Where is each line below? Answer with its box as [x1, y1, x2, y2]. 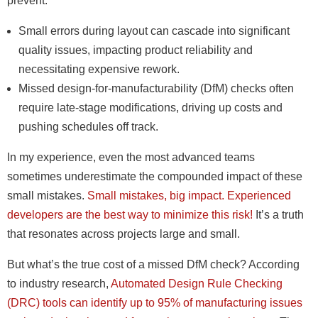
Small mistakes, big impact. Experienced [87, 190, 291, 202]
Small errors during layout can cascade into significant [18, 25, 290, 37]
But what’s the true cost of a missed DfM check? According [7, 258, 300, 270]
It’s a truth [253, 209, 304, 221]
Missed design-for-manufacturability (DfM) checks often [18, 82, 294, 94]
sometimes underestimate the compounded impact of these [7, 170, 302, 182]
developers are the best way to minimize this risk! [7, 209, 253, 221]
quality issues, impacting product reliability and [18, 44, 253, 56]
